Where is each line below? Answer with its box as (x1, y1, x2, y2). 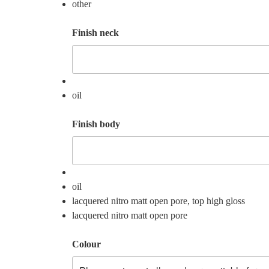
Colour (72, 239, 101, 250)
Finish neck (72, 27, 119, 38)
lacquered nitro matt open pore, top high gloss (72, 196, 245, 207)
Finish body (72, 118, 120, 129)
